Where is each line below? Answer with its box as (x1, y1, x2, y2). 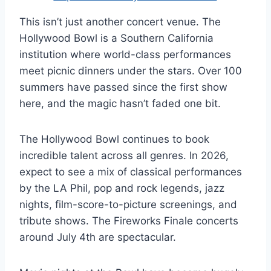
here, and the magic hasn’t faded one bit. (19, 97, 221, 109)
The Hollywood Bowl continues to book (19, 132, 209, 145)
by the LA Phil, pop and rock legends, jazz (19, 181, 224, 194)
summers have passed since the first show (19, 80, 227, 93)
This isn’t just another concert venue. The (19, 15, 221, 28)
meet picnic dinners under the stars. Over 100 (19, 64, 242, 77)
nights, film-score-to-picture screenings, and (19, 198, 237, 211)
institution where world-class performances (19, 48, 231, 60)
